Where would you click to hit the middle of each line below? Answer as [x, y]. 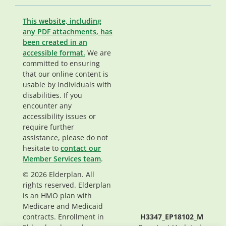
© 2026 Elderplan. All [59, 175]
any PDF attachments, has [68, 32]
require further [48, 127]
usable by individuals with [67, 85]
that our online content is [66, 74]
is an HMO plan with [57, 196]
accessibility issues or [59, 117]
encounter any [47, 106]
